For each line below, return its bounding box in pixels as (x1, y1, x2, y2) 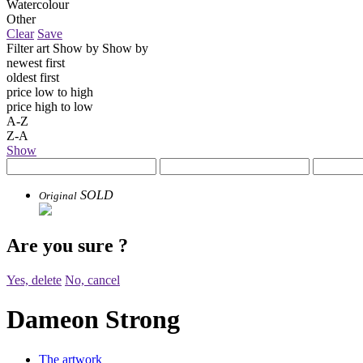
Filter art (6, 41, 49, 55)
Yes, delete (6, 272, 62, 287)
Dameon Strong (6, 305, 180, 335)
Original (39, 189, 77, 202)
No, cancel (65, 272, 120, 287)
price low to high (6, 84, 93, 99)
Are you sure (6, 234, 118, 256)
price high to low (6, 99, 93, 113)
